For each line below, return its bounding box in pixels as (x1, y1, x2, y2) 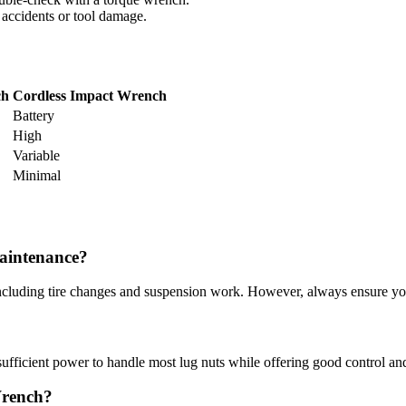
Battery (13, 107, 54, 123)
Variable (13, 147, 60, 163)
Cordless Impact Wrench (13, 87, 167, 103)
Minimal (13, 167, 61, 183)
